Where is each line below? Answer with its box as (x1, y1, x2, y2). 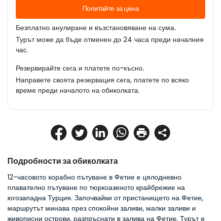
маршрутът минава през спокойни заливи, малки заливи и (7, 203, 196, 213)
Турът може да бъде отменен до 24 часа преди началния (16, 35, 204, 44)
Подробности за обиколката (7, 155, 118, 167)
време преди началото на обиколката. (16, 85, 140, 95)
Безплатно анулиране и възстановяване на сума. (16, 23, 176, 33)
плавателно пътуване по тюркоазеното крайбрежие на (7, 183, 185, 192)
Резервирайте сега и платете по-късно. (16, 63, 144, 73)
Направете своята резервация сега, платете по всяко (16, 75, 189, 85)
